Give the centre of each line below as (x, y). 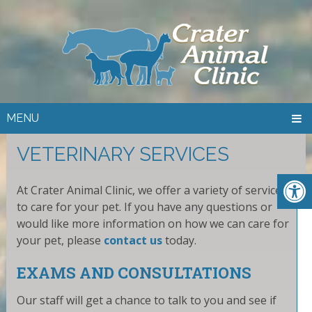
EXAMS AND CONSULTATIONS (134, 272)
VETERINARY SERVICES (123, 154)
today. (179, 240)
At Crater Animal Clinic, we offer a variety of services (151, 190)
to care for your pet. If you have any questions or (144, 206)
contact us (133, 240)
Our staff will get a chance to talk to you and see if (146, 300)
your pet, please (60, 240)
